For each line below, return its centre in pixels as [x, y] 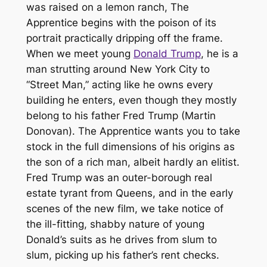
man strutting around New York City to [118, 69]
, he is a [219, 54]
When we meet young [80, 54]
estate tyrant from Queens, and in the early [129, 193]
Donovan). [52, 131]
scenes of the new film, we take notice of [125, 209]
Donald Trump [167, 54]
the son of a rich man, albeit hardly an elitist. [133, 162]
